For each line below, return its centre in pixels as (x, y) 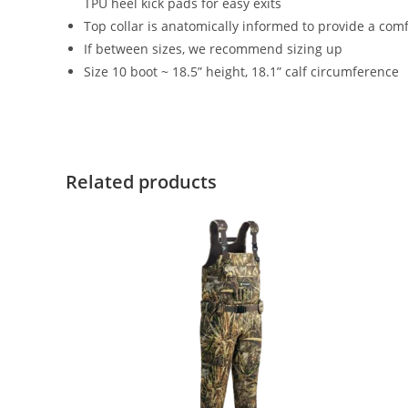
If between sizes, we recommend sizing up (213, 49)
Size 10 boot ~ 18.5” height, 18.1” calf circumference (241, 71)
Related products (141, 182)
